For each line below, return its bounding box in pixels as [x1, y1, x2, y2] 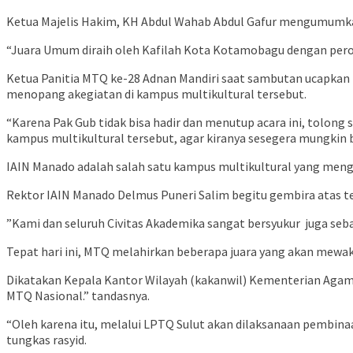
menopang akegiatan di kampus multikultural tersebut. [6, 86, 307, 102]
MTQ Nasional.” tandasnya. [6, 288, 150, 304]
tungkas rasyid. [6, 332, 87, 348]
